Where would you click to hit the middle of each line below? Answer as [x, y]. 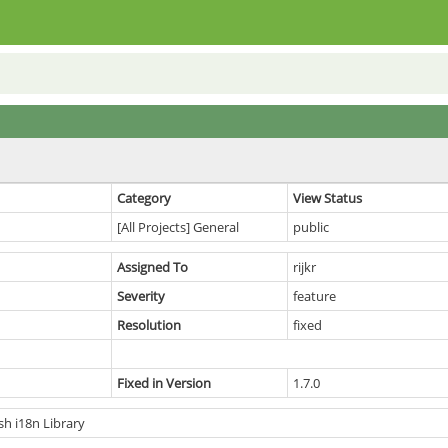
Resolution [149, 325]
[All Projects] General [178, 227]
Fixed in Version [164, 383]
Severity [141, 296]
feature [314, 296]
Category [144, 198]
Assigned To [152, 267]
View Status [327, 198]
